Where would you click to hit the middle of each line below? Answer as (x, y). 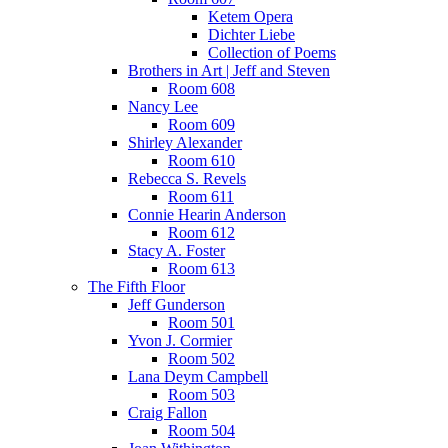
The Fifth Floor (136, 286)
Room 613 (201, 268)
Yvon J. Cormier (180, 340)
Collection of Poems (272, 52)
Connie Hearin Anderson (207, 214)
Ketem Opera (250, 16)
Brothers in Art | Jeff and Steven (229, 70)
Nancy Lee (163, 106)
